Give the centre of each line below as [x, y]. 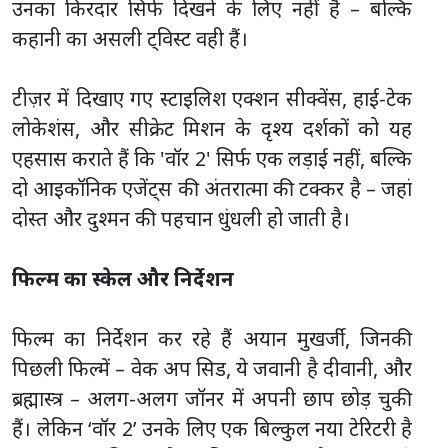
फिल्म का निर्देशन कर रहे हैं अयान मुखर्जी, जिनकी [212, 338]
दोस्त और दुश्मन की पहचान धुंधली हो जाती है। [181, 218]
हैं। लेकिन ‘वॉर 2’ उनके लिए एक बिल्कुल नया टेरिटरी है [212, 428]
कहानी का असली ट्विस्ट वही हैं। [130, 38]
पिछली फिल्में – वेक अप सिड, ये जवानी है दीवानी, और [212, 368]
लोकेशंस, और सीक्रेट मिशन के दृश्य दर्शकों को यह [212, 128]
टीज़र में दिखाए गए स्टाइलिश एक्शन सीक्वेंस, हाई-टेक [212, 98]
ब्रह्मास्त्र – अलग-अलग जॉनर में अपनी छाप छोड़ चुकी [212, 398]
